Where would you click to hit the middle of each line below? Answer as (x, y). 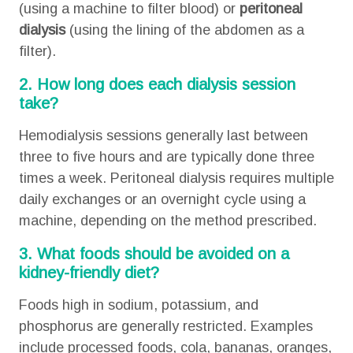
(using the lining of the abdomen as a (184, 30)
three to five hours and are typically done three (166, 157)
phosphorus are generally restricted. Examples (165, 326)
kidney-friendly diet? (91, 273)
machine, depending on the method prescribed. (167, 221)
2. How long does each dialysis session (157, 84)
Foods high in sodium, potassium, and (138, 305)
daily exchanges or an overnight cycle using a (162, 199)
